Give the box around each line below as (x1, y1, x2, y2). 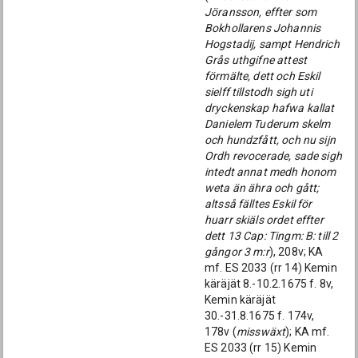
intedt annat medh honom (205, 165, 336, 178)
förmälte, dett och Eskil (205, 70, 320, 82)
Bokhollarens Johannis (205, 22, 321, 34)
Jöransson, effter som (205, 6, 317, 18)
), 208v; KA (268, 245, 324, 258)
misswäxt (236, 325, 286, 338)
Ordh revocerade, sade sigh (205, 149, 342, 162)
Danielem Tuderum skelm (205, 117, 331, 130)
